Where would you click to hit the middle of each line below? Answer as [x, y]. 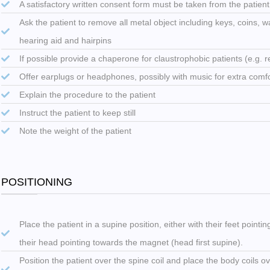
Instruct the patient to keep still [77, 112]
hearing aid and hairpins [65, 40]
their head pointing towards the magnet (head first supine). [131, 242]
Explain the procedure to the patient [87, 94]
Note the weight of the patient [75, 130]
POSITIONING [37, 182]
